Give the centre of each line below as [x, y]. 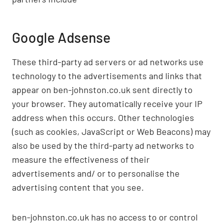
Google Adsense [61, 37]
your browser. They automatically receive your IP [107, 104]
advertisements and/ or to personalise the [96, 173]
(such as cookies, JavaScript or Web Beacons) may [111, 131]
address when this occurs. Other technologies [103, 117]
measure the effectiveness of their [81, 159]
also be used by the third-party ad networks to [103, 145]
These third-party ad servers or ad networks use [108, 62]
